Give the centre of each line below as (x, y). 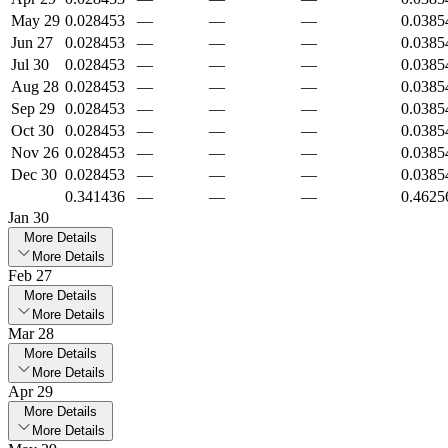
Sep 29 (33, 109)
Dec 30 (34, 175)
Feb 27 (30, 276)
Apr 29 (30, 392)
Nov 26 (35, 153)
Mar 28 (31, 334)
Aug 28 (35, 87)
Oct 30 (32, 131)
